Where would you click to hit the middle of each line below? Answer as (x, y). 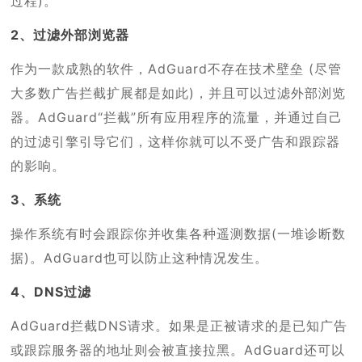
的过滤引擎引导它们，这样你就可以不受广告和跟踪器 (176, 141)
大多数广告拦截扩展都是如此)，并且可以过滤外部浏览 (179, 93)
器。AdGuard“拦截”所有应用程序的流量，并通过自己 (177, 117)
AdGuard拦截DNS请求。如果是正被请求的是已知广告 (179, 325)
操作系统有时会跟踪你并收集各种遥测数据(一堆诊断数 (179, 233)
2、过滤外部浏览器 (70, 34)
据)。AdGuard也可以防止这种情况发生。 (140, 257)
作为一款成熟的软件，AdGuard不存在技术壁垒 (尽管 (177, 68)
